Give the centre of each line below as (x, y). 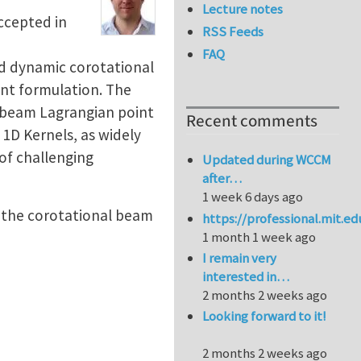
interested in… (246, 277)
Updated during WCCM (267, 160)
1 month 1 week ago (259, 237)
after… (222, 178)
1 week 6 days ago (253, 197)
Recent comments (252, 122)
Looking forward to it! (265, 316)
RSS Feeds (233, 32)
